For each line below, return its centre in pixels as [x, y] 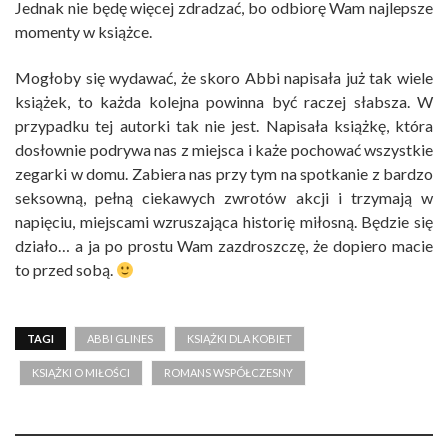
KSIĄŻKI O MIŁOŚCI [81, 372]
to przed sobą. [65, 269]
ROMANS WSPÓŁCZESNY [228, 372]
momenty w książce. [83, 31]
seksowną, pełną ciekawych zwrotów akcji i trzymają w [224, 197]
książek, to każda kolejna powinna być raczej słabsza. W [224, 101]
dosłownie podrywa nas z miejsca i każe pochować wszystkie [224, 149]
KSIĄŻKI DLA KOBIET [239, 338]
